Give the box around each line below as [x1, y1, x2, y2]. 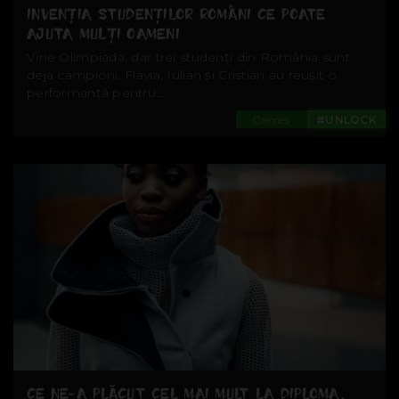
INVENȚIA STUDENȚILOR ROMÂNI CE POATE [27, 4, 326, 25]
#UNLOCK [316, 113, 377, 127]
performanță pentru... [27, 85, 165, 102]
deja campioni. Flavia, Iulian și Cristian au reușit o [27, 67, 337, 84]
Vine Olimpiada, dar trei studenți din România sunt [27, 49, 350, 66]
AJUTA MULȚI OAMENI [27, 24, 181, 45]
